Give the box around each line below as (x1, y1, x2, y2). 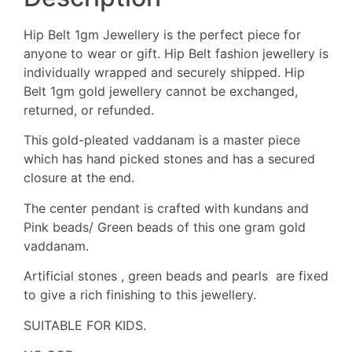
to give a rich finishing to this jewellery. (24, 287, 256, 303)
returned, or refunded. (24, 101, 154, 118)
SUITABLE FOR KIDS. (24, 317, 146, 333)
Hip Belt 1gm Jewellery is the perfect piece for (24, 26, 301, 42)
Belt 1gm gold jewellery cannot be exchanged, (24, 82, 298, 99)
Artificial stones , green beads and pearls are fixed (24, 268, 328, 284)
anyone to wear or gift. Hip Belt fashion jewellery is (24, 45, 328, 61)
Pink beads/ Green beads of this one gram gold (24, 218, 306, 235)
